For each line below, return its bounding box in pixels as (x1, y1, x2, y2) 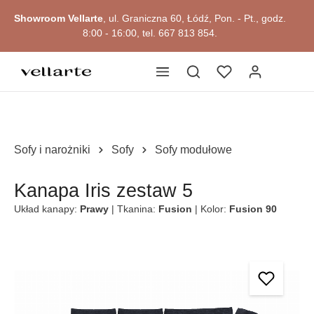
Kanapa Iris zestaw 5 (14, 180, 193, 201)
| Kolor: (195, 203, 229, 214)
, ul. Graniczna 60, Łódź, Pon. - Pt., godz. (103, 13, 286, 24)
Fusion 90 (229, 203, 277, 214)
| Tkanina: (111, 203, 158, 214)
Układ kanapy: (14, 203, 80, 214)
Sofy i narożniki (14, 144, 90, 156)
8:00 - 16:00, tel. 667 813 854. (83, 27, 217, 39)
